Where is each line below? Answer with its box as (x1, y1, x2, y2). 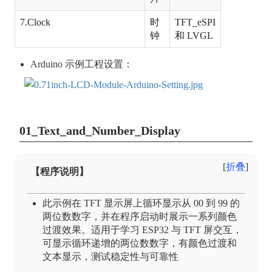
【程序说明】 (30, 166, 89, 177)
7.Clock (20, 16, 50, 27)
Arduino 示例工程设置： (30, 58, 133, 69)
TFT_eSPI (175, 16, 216, 27)
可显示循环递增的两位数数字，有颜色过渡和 (42, 237, 237, 248)
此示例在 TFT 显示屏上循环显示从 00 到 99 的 (42, 197, 240, 208)
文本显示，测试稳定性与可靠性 (42, 251, 178, 262)
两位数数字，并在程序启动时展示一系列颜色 (42, 211, 237, 222)
